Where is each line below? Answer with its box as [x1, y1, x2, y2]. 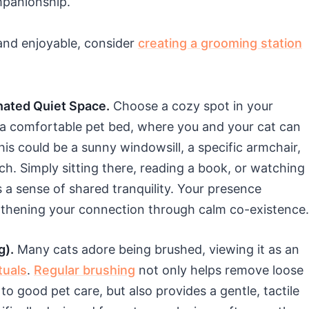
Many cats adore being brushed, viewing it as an [14, 242, 299, 257]
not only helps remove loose [135, 263, 303, 278]
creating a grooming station [138, 36, 302, 51]
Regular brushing [34, 263, 135, 278]
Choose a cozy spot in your [110, 99, 273, 114]
